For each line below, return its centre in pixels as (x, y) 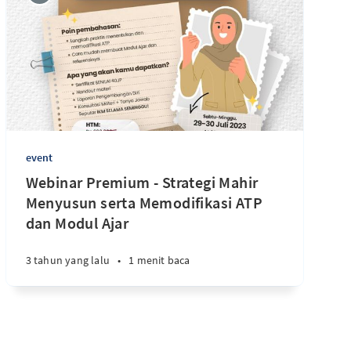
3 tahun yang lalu (68, 260)
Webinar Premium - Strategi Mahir (142, 182)
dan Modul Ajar (77, 223)
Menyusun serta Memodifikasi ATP (144, 203)
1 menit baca (159, 260)
